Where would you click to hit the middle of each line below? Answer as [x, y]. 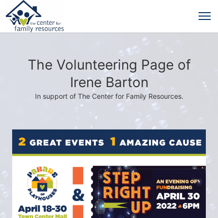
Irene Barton [109, 82]
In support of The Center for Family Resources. [109, 96]
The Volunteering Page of [109, 65]
